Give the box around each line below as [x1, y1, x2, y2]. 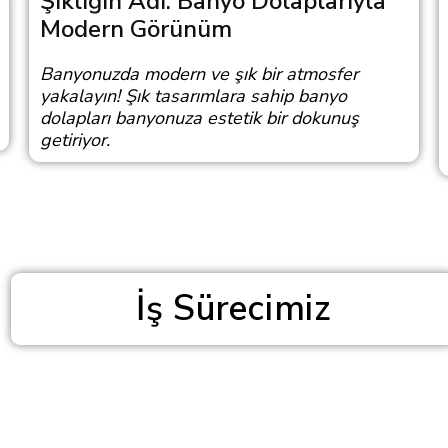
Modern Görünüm [39, 13, 232, 45]
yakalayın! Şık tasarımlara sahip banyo [39, 84, 347, 108]
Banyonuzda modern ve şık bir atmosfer [39, 62, 358, 86]
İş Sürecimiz [136, 285, 331, 332]
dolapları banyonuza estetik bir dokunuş [39, 106, 359, 130]
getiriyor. [39, 128, 110, 152]
